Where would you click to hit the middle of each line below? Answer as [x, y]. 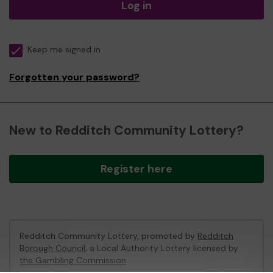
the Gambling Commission [73, 260]
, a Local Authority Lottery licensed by [162, 248]
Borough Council [52, 248]
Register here [136, 169]
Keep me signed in [64, 50]
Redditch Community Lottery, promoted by [108, 236]
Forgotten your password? [74, 77]
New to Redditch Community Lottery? [126, 130]
